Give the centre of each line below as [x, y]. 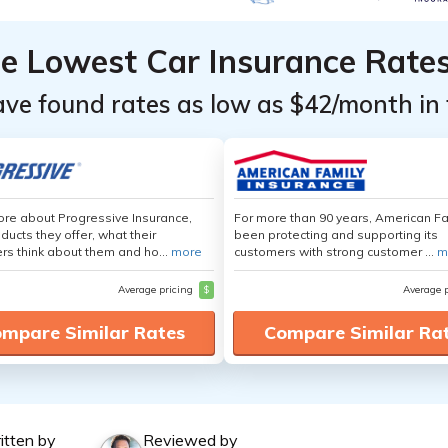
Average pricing [157, 289]
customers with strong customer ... [335, 251]
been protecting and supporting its [336, 234]
